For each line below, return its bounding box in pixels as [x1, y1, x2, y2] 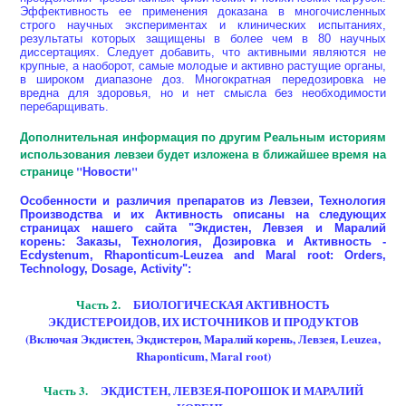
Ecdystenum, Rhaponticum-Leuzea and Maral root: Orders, [20, 247, 386, 262]
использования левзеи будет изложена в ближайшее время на [20, 144, 386, 162]
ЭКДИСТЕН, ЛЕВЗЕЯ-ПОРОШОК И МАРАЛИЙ [100, 382, 363, 400]
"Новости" [76, 161, 138, 179]
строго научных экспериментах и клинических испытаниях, [20, 17, 386, 32]
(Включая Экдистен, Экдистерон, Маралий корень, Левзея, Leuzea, [25, 330, 381, 348]
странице [20, 161, 76, 179]
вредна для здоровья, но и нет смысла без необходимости [20, 85, 386, 100]
